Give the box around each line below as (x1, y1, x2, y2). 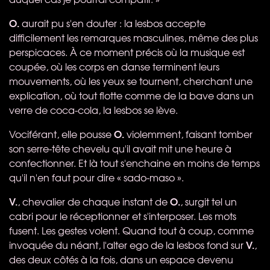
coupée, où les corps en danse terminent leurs (9, 58, 219, 74)
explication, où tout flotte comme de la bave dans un (9, 87, 254, 102)
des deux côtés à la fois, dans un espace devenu (9, 251, 233, 266)
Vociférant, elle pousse (9, 126, 114, 141)
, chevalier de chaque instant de (17, 193, 170, 209)
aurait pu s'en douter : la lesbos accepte (19, 15, 206, 30)
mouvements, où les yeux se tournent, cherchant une (9, 73, 253, 88)
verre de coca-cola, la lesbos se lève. (9, 102, 178, 117)
